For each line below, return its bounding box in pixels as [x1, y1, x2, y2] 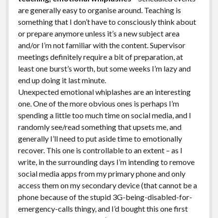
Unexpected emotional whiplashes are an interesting [18, 87, 191, 96]
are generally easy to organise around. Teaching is [18, 5, 181, 15]
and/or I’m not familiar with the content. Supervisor [18, 40, 185, 50]
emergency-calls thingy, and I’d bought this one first [18, 203, 188, 213]
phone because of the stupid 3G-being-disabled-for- [18, 192, 192, 201]
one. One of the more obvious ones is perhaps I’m [18, 98, 179, 108]
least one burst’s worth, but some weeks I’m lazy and [18, 63, 191, 73]
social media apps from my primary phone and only [18, 168, 185, 178]
